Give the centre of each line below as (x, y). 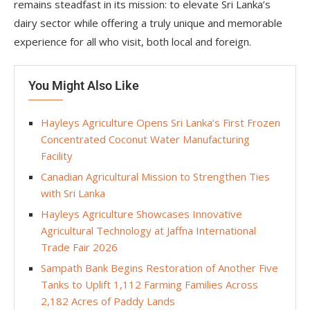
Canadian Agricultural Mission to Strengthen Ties (155, 176)
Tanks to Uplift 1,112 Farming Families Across (149, 284)
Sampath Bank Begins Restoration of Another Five (159, 268)
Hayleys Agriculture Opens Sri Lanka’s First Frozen (161, 122)
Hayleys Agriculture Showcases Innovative (142, 214)
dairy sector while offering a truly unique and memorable (148, 23)
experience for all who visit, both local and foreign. (133, 42)
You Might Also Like (84, 85)
